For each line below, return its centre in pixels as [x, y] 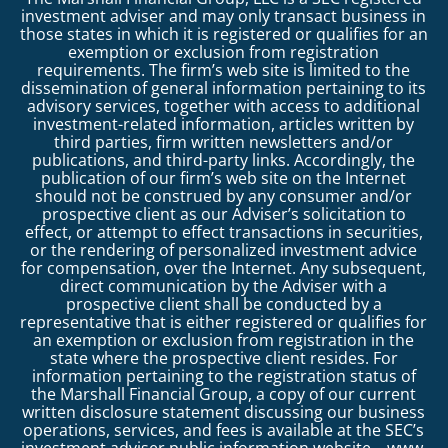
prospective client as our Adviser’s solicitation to [224, 213]
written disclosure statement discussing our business [224, 411]
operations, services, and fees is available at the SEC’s [224, 429]
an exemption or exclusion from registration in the [224, 339]
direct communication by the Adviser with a [224, 285]
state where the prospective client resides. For [224, 357]
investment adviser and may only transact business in [224, 15]
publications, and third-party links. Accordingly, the [224, 159]
